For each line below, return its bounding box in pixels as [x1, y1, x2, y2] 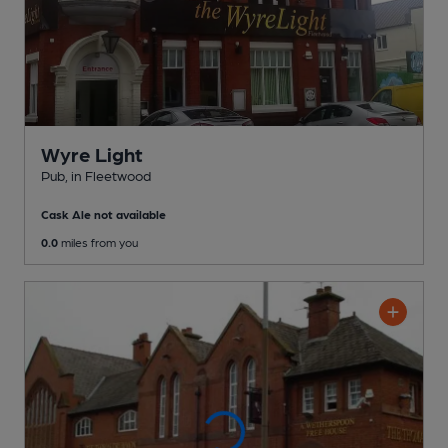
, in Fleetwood [65, 167, 151, 184]
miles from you [58, 235, 138, 250]
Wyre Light [41, 142, 143, 167]
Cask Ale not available [41, 207, 166, 222]
